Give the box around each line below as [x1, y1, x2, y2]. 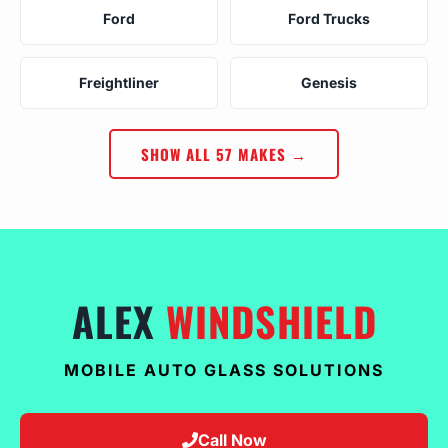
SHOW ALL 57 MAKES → [141, 142, 307, 165]
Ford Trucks [288, 9, 370, 27]
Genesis [301, 73, 357, 91]
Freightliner [79, 73, 159, 91]
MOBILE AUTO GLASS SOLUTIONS [64, 359, 384, 380]
